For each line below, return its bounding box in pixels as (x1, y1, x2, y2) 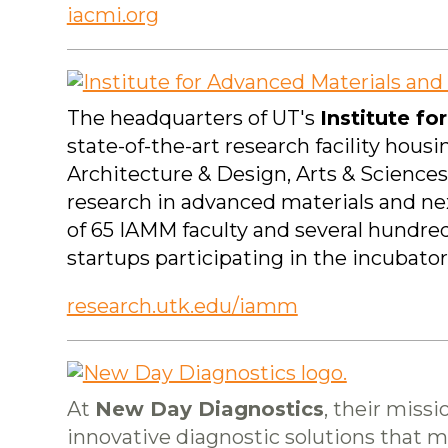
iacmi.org (66, 3, 159, 28)
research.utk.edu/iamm (66, 294, 298, 319)
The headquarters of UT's (66, 106, 320, 131)
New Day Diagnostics (94, 397, 324, 422)
